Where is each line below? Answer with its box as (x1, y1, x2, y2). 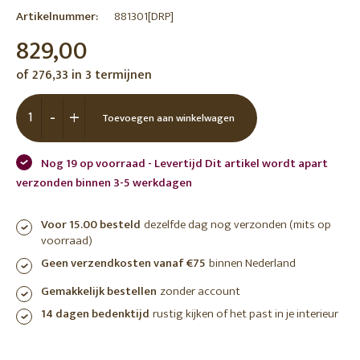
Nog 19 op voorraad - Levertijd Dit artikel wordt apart (41, 153, 328, 174)
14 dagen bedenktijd (41, 304, 149, 324)
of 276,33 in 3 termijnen (16, 64, 152, 86)
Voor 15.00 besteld (41, 215, 141, 235)
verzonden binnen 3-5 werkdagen (16, 173, 192, 193)
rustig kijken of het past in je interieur (153, 304, 338, 324)
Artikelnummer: (16, 6, 98, 27)
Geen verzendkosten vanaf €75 (41, 253, 206, 273)
